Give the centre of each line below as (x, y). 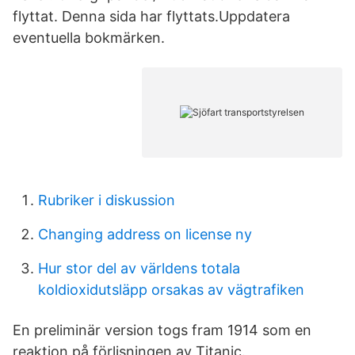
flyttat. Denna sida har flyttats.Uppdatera (151, 16)
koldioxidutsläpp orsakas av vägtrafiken (171, 290)
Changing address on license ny (145, 234)
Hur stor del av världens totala (139, 268)
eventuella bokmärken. (89, 38)
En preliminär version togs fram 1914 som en (162, 330)
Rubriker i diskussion (107, 200)
